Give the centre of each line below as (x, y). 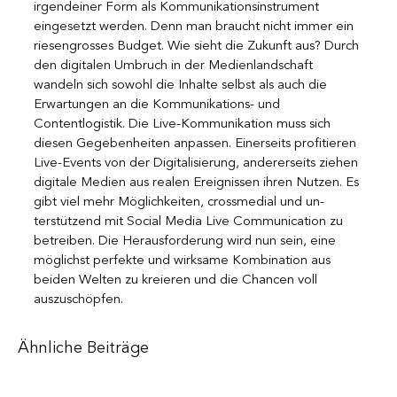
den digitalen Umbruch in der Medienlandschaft (175, 66)
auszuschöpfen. (78, 300)
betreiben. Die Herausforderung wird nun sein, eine (187, 241)
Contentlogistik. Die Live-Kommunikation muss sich (184, 124)
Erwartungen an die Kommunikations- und (159, 105)
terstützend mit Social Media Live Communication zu (190, 222)
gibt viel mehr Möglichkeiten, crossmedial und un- (179, 202)
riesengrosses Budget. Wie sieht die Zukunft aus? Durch (198, 46)
